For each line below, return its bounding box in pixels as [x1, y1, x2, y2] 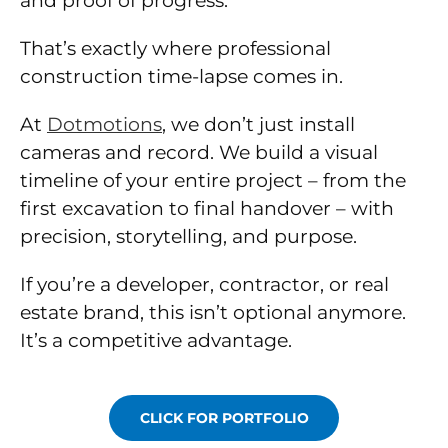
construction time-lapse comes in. [20, 65, 343, 89]
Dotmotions [47, 113, 162, 137]
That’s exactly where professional [20, 37, 331, 61]
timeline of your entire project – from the [20, 169, 406, 193]
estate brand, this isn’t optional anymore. [20, 301, 406, 325]
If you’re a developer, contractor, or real [20, 273, 389, 297]
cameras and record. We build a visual [20, 141, 378, 165]
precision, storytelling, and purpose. [20, 225, 357, 249]
